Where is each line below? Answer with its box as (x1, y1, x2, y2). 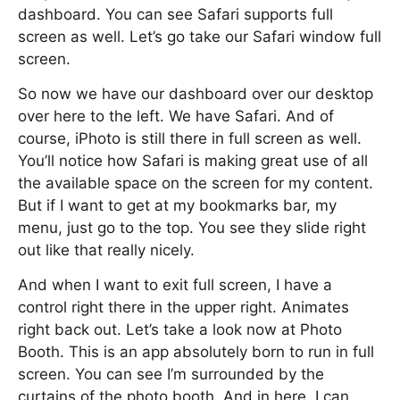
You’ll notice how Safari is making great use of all (18, 152, 368, 170)
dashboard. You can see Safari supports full (18, 5, 333, 23)
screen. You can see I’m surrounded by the (18, 365, 324, 383)
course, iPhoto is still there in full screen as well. (18, 129, 362, 147)
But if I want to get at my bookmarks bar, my (18, 196, 337, 214)
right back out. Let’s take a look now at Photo (18, 321, 342, 338)
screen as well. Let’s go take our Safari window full (18, 28, 381, 46)
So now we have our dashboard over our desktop (18, 85, 373, 103)
